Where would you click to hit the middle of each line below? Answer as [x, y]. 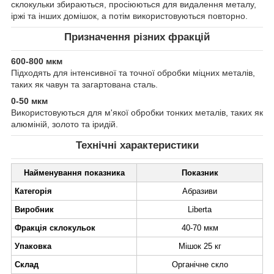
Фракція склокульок [55, 228]
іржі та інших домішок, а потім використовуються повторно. [129, 16]
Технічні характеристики [137, 145]
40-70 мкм [200, 228]
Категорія [33, 191]
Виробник [34, 209]
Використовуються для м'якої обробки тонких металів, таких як [137, 112]
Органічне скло [200, 264]
